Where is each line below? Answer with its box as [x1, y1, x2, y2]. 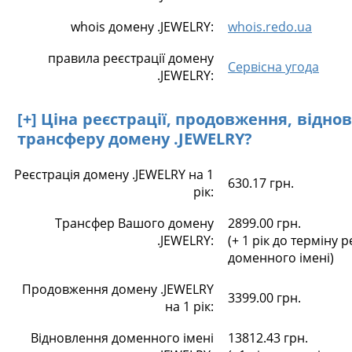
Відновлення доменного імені [31, 329, 214, 346]
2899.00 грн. [228, 214, 301, 232]
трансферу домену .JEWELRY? [17, 128, 252, 149]
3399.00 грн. [228, 289, 301, 306]
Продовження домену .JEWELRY [22, 280, 214, 298]
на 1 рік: [165, 298, 214, 315]
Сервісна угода [228, 58, 319, 75]
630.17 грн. [228, 174, 294, 192]
